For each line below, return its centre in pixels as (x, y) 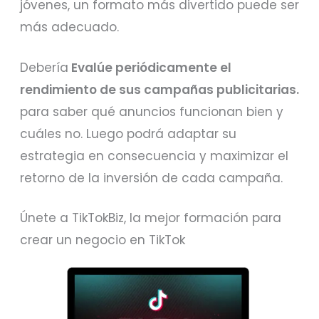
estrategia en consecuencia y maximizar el (155, 156)
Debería (45, 67)
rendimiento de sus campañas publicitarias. (160, 89)
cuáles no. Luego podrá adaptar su (129, 134)
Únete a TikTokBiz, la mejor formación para (151, 218)
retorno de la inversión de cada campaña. (152, 178)
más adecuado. (70, 27)
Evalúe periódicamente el (150, 67)
